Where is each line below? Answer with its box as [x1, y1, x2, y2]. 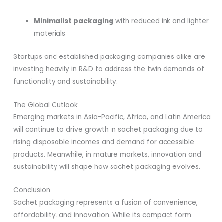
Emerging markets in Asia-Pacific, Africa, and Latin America [13, 112, 211, 122]
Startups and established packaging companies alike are [13, 52, 206, 62]
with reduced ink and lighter [113, 16, 209, 26]
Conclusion [13, 185, 51, 195]
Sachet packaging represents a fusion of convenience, [13, 197, 198, 207]
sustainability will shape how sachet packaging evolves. [13, 162, 201, 171]
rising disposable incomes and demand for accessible [13, 137, 195, 147]
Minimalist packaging [34, 16, 114, 26]
